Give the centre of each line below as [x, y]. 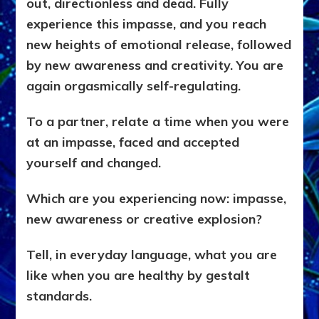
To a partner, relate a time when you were [158, 122]
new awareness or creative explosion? [145, 219]
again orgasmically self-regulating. [134, 86]
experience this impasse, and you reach [147, 24]
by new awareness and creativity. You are [155, 66]
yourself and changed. [94, 163]
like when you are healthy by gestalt [138, 276]
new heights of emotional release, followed [159, 45]
